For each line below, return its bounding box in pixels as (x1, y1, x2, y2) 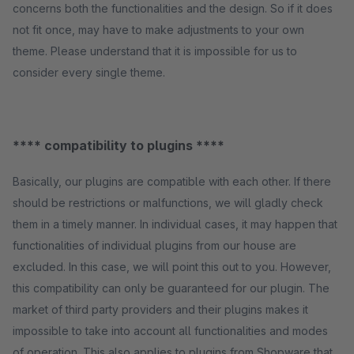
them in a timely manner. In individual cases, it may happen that (13, 217, 337, 231)
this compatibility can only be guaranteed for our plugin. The (13, 281, 330, 295)
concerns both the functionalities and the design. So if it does (13, 2, 333, 15)
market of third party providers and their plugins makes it (13, 303, 308, 316)
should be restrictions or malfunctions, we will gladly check (13, 196, 323, 209)
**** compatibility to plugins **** (13, 137, 224, 153)
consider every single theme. (13, 66, 168, 79)
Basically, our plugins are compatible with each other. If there (13, 175, 331, 188)
